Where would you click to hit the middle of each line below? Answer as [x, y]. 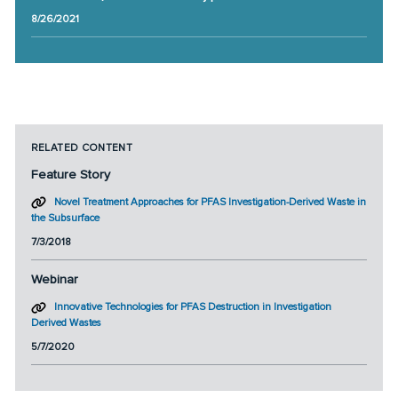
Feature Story [70, 175]
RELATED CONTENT [82, 147]
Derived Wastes [66, 322]
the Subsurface [65, 217]
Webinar [54, 280]
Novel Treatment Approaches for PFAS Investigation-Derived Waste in [210, 201]
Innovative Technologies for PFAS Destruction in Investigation [192, 306]
